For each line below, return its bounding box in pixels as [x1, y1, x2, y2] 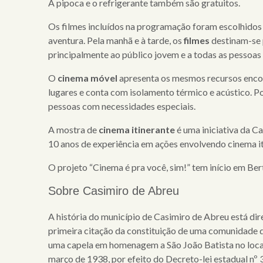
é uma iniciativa [175, 123, 239, 135]
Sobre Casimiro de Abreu [48, 184, 180, 197]
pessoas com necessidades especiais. [48, 100, 196, 112]
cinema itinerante [99, 123, 176, 135]
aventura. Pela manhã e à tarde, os [48, 34, 184, 46]
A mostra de [48, 123, 99, 135]
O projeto [48, 161, 88, 173]
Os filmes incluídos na [48, 20, 137, 32]
